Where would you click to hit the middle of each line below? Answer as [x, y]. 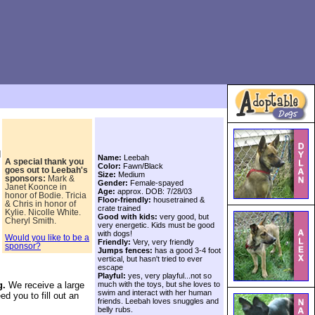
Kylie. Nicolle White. [43, 212]
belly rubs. [115, 309]
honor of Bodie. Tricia [46, 195]
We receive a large [46, 285]
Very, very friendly [162, 242]
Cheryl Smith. [31, 220]
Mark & [60, 178]
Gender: [114, 182]
